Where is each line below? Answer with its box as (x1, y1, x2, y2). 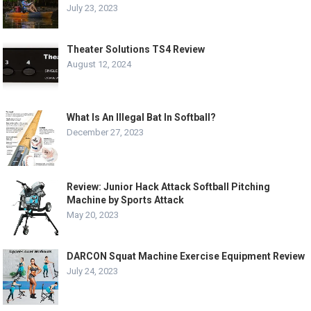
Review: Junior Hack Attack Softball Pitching (67, 180, 271, 192)
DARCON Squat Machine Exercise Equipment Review (67, 250, 305, 262)
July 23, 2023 (67, 3, 119, 13)
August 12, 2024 (67, 59, 132, 69)
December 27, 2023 (67, 126, 144, 137)
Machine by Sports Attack (67, 194, 185, 205)
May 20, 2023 (67, 209, 119, 220)
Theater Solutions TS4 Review (67, 44, 205, 55)
